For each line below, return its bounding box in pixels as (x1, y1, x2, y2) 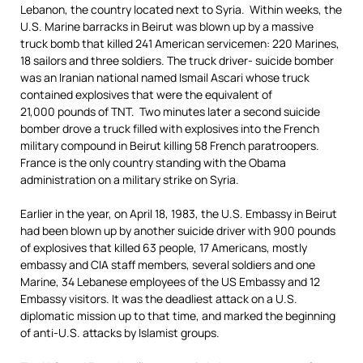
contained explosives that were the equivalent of (20, 87, 272, 102)
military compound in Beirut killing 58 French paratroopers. (20, 138, 319, 153)
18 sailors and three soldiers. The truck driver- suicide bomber (20, 53, 334, 68)
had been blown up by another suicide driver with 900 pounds (20, 223, 335, 238)
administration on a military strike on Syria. (20, 172, 239, 187)
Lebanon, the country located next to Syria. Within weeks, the (20, 2, 342, 17)
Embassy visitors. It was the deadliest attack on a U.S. (20, 291, 297, 306)
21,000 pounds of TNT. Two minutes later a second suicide (20, 104, 320, 119)
